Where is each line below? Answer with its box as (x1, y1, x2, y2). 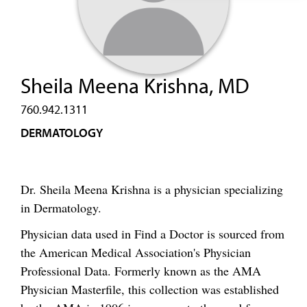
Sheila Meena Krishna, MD (21, 72, 249, 99)
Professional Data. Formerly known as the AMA (21, 262, 261, 279)
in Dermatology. (21, 199, 101, 216)
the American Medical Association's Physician (21, 243, 251, 260)
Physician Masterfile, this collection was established (21, 280, 279, 297)
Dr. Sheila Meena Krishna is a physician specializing (21, 181, 283, 197)
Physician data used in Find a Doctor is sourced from (21, 225, 284, 242)
